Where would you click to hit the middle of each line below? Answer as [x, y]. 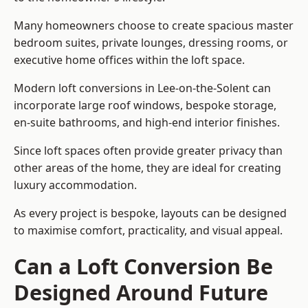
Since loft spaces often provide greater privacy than [148, 151]
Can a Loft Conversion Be [143, 266]
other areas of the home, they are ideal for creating [147, 168]
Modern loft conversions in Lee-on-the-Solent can [142, 88]
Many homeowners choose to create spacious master [154, 26]
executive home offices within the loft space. [129, 60]
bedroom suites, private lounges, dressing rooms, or [151, 43]
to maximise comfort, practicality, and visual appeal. [148, 231]
